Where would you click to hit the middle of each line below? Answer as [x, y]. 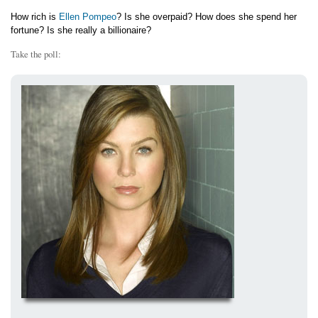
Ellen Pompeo [88, 17]
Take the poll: [36, 54]
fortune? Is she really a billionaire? [81, 31]
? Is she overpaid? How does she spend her [207, 17]
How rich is [35, 17]
